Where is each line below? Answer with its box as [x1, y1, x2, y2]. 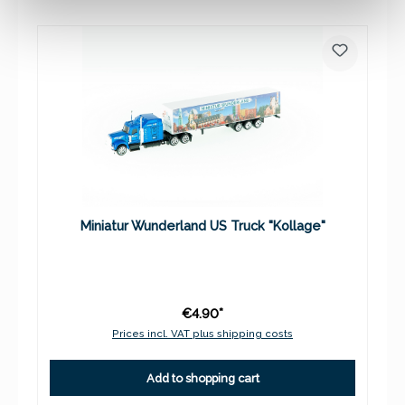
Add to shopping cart [146, 371, 259, 385]
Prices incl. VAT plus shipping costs [112, 327, 293, 341]
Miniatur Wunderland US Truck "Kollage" [80, 218, 325, 234]
